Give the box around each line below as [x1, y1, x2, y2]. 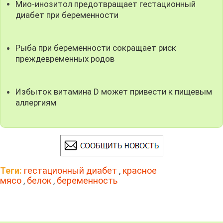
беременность [57, 175, 117, 186]
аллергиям [15, 97, 57, 108]
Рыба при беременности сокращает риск [15, 42, 177, 53]
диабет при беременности [15, 9, 119, 20]
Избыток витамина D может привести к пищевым [15, 86, 213, 97]
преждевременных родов [15, 53, 115, 64]
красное [122, 165, 157, 176]
